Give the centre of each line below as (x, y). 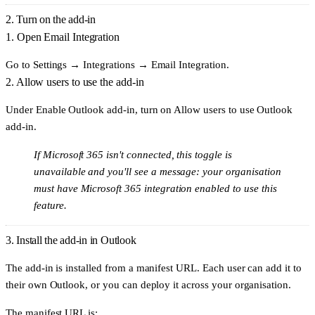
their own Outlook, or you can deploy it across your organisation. (149, 285)
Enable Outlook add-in (85, 110)
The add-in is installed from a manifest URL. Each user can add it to (154, 268)
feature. (50, 205)
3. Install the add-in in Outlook (71, 240)
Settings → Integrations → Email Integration (129, 64)
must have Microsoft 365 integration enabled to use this (155, 188)
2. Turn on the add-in (51, 19)
